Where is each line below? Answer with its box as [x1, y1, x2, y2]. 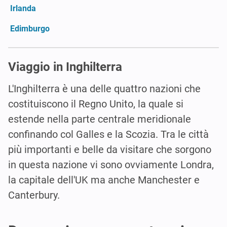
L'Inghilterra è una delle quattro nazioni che [8, 82, 201, 95]
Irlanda [10, 3, 36, 13]
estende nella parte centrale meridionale [8, 112, 191, 125]
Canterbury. [8, 188, 60, 201]
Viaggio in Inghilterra [8, 59, 122, 74]
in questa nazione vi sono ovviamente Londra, [8, 158, 214, 171]
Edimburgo [10, 23, 50, 33]
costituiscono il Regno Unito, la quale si [8, 97, 183, 110]
